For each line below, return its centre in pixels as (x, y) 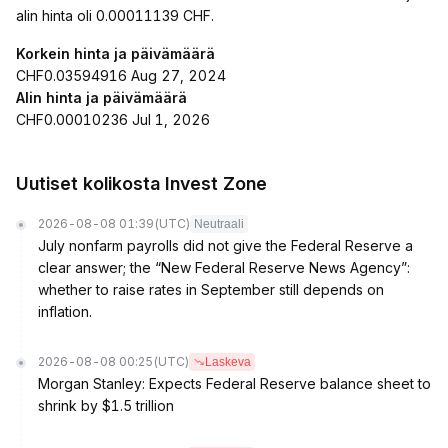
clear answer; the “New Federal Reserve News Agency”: (224, 267)
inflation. (65, 311)
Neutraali (219, 224)
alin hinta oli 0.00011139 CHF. (115, 15)
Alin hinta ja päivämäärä (101, 97)
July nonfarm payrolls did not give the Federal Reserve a (225, 245)
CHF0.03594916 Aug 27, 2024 (121, 75)
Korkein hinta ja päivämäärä (115, 53)
